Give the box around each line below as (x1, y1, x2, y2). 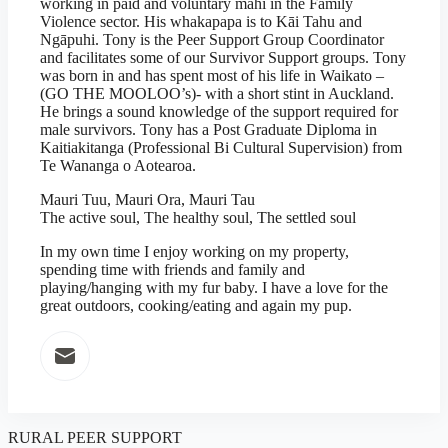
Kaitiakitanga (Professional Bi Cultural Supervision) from (40, 139, 402, 156)
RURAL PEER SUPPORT (8, 429, 182, 446)
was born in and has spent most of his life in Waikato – (40, 67, 384, 84)
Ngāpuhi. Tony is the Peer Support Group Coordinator (40, 31, 384, 48)
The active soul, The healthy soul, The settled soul (40, 209, 356, 226)
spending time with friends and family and (40, 261, 305, 278)
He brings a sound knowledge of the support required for (40, 103, 398, 120)
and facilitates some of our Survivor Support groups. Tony (40, 49, 406, 66)
